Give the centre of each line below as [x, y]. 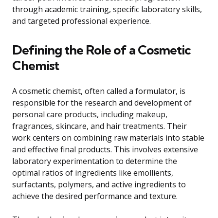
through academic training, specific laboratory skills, [107, 9]
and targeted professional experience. [82, 21]
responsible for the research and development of [102, 103]
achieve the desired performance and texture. [95, 196]
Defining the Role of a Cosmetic [101, 50]
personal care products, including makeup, [90, 115]
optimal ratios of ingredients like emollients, [93, 173]
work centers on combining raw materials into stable [108, 138]
